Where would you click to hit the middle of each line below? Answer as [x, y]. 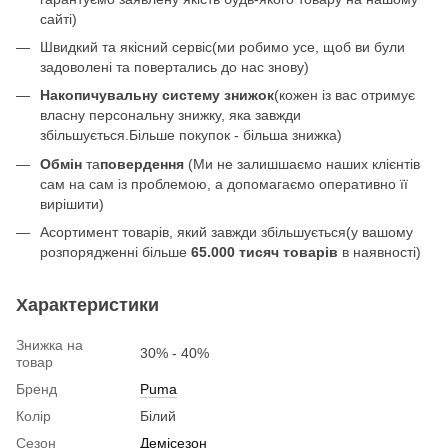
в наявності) [379, 252]
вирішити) [72, 203]
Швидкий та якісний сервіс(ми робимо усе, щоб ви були [222, 46]
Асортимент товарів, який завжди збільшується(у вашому [226, 232]
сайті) [58, 18]
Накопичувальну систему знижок [157, 95]
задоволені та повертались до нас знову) [174, 66]
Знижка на [49, 345]
